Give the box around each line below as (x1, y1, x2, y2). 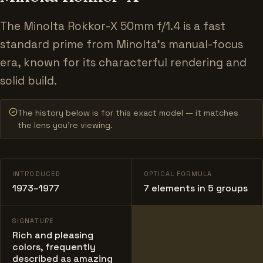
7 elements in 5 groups (143, 182, 248, 195)
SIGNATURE (12, 217, 53, 225)
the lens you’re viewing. (18, 120, 113, 131)
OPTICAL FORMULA (143, 170, 212, 178)
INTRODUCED (12, 170, 60, 178)
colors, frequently (12, 241, 96, 254)
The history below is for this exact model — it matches (18, 107, 238, 119)
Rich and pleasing (12, 229, 93, 242)
